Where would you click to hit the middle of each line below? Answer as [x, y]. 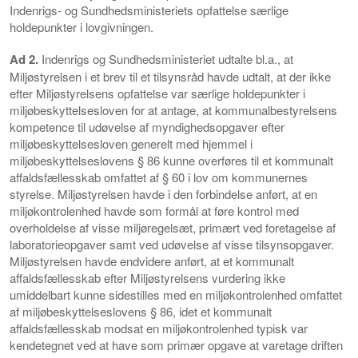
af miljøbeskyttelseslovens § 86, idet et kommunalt [141, 311]
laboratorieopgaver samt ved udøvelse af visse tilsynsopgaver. [172, 244]
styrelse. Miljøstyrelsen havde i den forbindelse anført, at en [163, 193]
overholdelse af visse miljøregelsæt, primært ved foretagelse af [173, 227]
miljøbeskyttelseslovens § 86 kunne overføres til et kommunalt [171, 160]
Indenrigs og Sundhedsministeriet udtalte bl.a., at [166, 58]
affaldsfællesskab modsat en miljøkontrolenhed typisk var [159, 328]
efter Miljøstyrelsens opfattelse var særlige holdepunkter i [157, 93]
